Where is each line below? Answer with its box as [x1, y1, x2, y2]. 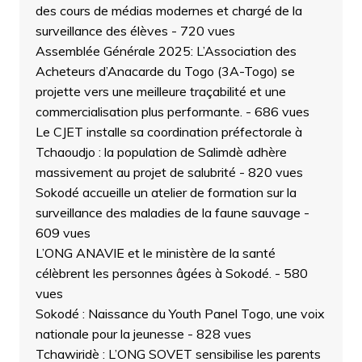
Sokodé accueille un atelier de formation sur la [35, 183, 297, 200]
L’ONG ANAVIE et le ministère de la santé [35, 244, 276, 261]
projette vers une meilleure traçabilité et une [35, 82, 286, 99]
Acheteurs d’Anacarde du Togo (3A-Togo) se [35, 62, 295, 79]
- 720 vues [167, 22, 235, 39]
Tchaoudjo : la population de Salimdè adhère [35, 143, 287, 160]
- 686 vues [242, 103, 309, 120]
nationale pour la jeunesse [35, 325, 184, 342]
